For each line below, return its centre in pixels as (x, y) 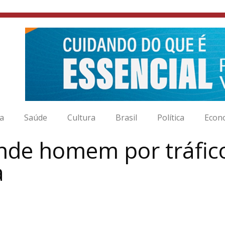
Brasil (127, 118)
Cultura (82, 118)
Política (171, 118)
